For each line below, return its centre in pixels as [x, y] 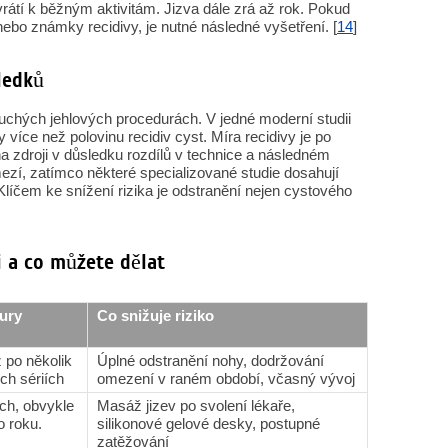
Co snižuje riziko [155, 315]
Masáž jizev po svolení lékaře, [196, 405]
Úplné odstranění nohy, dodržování [210, 360]
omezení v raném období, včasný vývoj [226, 378]
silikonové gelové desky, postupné [208, 423]
